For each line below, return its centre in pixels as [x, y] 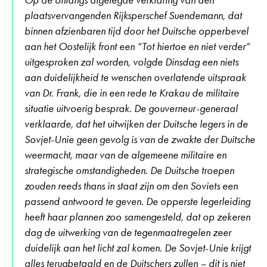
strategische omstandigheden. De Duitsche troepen [129, 170]
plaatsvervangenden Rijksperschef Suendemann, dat [133, 15]
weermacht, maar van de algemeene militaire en [125, 155]
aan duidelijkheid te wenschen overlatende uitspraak [135, 77]
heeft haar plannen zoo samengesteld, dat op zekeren [137, 217]
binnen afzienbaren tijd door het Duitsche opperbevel [136, 31]
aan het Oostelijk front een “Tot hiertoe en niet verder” [137, 46]
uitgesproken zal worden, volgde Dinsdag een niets [131, 62]
